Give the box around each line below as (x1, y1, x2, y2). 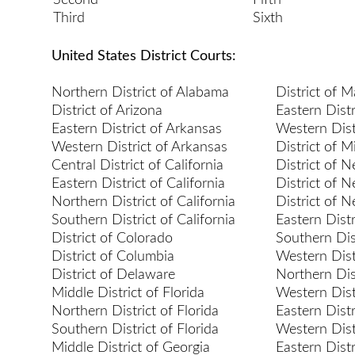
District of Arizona (52, 103, 162, 118)
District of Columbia (52, 249, 174, 264)
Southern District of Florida (52, 322, 219, 337)
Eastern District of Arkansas (52, 121, 222, 136)
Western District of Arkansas (52, 139, 227, 155)
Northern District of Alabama (52, 85, 229, 100)
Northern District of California (52, 194, 235, 209)
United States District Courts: (52, 49, 236, 63)
